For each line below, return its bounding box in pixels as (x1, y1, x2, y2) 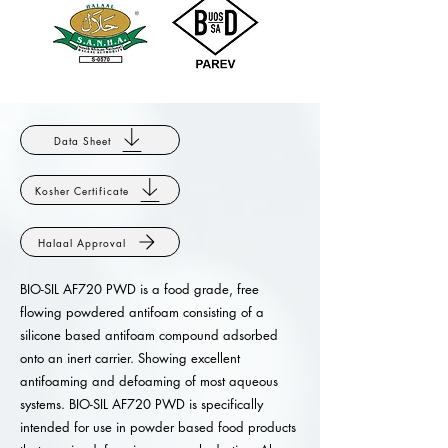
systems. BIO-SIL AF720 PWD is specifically (20, 395, 263, 413)
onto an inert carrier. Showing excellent (20, 349, 240, 367)
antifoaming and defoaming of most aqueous (20, 372, 278, 390)
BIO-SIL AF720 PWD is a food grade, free (20, 280, 259, 298)
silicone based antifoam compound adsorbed (20, 326, 278, 344)
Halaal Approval (38, 234, 126, 250)
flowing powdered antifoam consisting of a (20, 303, 264, 321)
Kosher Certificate (35, 182, 129, 198)
